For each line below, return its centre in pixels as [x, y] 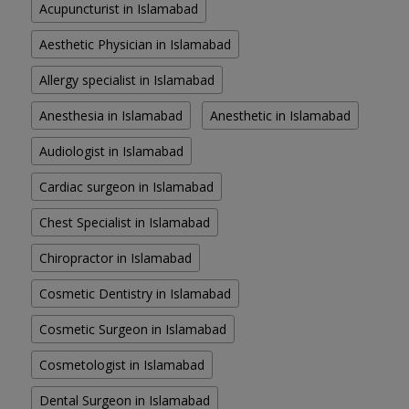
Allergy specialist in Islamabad [127, 80]
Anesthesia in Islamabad [111, 116]
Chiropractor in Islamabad [115, 258]
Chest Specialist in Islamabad [125, 223]
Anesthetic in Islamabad [280, 116]
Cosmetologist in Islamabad [122, 365]
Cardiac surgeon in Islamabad [126, 187]
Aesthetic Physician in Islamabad [135, 45]
